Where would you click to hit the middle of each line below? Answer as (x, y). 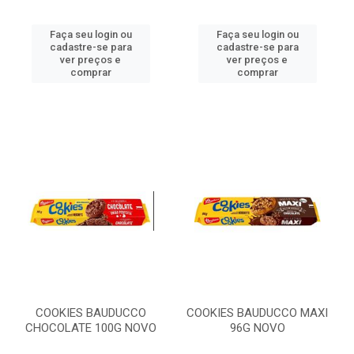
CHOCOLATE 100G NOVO (90, 328)
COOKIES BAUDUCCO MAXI (257, 313)
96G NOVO (257, 328)
